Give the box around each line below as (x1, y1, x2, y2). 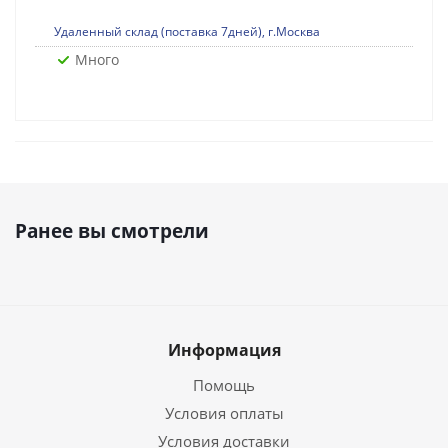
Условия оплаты (164, 403, 284, 423)
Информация (167, 339, 281, 361)
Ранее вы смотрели (15, 218, 209, 244)
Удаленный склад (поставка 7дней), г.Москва (54, 23, 320, 40)
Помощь (193, 375, 255, 395)
